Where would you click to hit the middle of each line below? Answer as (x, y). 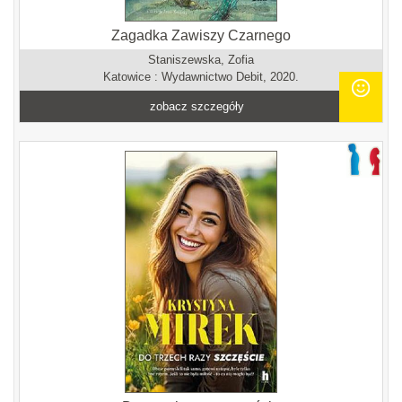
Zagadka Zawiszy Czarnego (201, 35)
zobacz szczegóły (197, 106)
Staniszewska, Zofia (201, 60)
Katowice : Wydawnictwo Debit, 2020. (201, 77)
